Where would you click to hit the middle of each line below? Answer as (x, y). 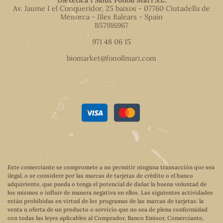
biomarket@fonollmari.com (111, 58)
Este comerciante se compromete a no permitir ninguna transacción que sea (111, 167)
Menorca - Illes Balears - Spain (111, 17)
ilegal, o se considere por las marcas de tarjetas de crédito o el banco (100, 176)
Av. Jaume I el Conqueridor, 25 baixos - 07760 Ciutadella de (111, 8)
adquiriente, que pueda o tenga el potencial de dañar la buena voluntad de (107, 184)
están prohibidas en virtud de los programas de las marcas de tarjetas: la (106, 201)
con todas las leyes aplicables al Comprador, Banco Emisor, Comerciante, (106, 218)
